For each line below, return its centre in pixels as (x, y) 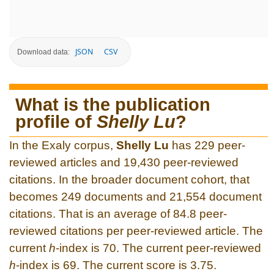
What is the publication (113, 104)
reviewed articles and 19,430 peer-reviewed (124, 162)
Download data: (43, 52)
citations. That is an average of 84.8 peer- (118, 213)
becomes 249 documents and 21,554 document (135, 196)
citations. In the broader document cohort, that (129, 179)
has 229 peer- (207, 145)
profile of (56, 121)
